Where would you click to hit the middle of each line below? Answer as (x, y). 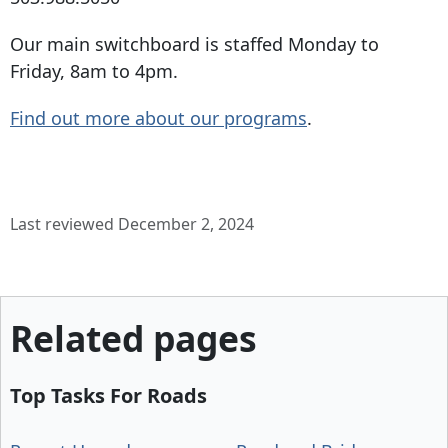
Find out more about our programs (158, 118)
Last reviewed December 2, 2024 (132, 224)
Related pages (133, 338)
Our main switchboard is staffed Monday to (194, 44)
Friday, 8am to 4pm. (94, 71)
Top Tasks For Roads (108, 395)
